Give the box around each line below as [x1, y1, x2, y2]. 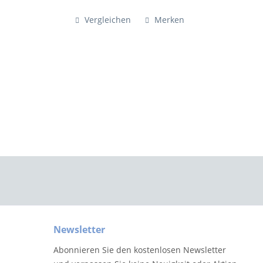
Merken [154, 14, 184, 26]
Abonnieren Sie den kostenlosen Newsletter [53, 244, 226, 256]
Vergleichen [82, 14, 131, 26]
